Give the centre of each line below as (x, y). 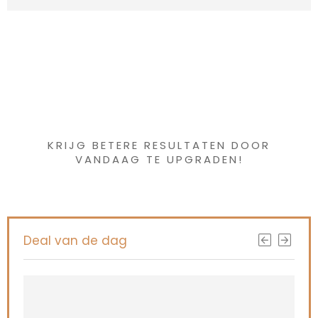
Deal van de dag (75, 241)
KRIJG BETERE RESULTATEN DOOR (159, 145)
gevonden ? (159, 112)
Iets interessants (159, 87)
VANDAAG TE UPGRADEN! (159, 159)
